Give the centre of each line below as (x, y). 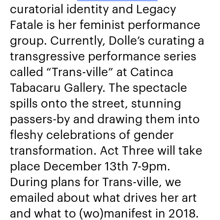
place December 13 (63, 166)
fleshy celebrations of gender (92, 134)
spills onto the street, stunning (96, 103)
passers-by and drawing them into (105, 119)
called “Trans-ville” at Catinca (92, 71)
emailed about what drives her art (103, 197)
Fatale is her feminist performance (105, 24)
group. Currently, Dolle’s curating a (107, 40)
